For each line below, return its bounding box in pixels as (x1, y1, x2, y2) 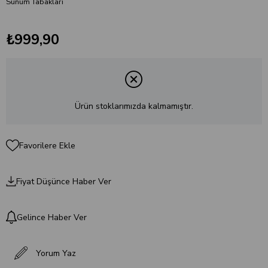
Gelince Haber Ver (16, 211, 87, 223)
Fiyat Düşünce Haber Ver (16, 175, 111, 187)
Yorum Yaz (36, 247, 76, 259)
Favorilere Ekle (19, 139, 75, 151)
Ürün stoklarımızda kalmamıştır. (75, 100, 193, 112)
